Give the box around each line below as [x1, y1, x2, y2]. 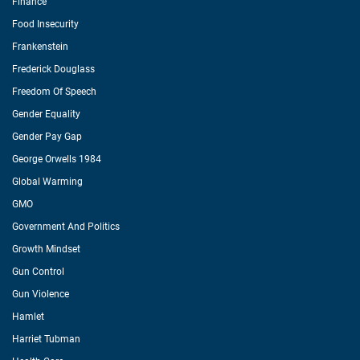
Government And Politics [12, 221, 120, 232]
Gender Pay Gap [12, 131, 82, 142]
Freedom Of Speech [12, 86, 96, 97]
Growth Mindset [12, 243, 80, 255]
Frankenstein [12, 41, 68, 52]
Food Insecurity [12, 18, 79, 30]
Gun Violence [12, 288, 69, 300]
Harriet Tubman [12, 333, 80, 345]
